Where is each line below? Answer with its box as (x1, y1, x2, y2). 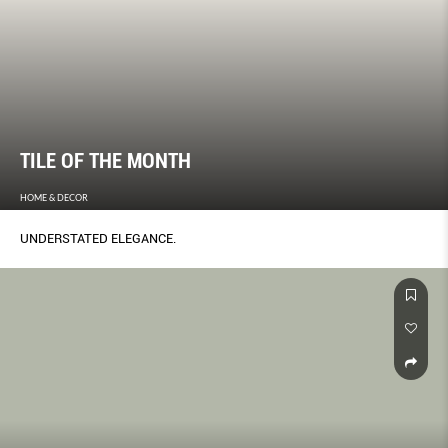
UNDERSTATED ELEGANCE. (20, 231, 176, 247)
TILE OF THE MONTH (20, 149, 191, 174)
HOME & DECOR (20, 192, 88, 204)
